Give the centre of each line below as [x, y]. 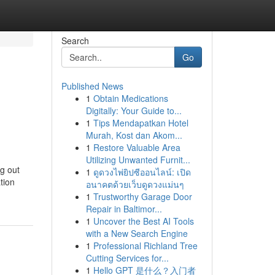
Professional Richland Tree [145, 246]
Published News [92, 86]
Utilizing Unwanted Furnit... [138, 160]
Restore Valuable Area [137, 147]
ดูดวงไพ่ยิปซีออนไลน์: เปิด [142, 172]
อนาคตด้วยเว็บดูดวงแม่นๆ [135, 184]
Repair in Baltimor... [124, 209]
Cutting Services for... [127, 258]
